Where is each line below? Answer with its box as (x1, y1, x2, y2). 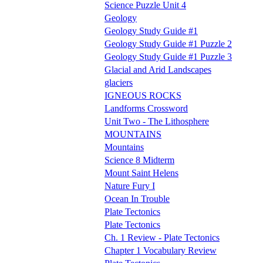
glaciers (104, 77, 133, 87)
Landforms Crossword (104, 103, 188, 113)
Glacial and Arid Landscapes (104, 64, 211, 75)
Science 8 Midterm (104, 154, 174, 165)
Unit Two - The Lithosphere (104, 116, 209, 126)
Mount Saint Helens (104, 167, 178, 178)
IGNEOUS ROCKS (104, 90, 181, 100)
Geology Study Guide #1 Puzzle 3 (104, 51, 232, 62)
